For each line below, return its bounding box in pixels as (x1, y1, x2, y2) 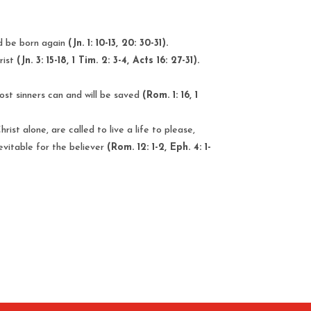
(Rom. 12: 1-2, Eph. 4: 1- (107, 142, 212, 153)
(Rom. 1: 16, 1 (142, 90, 199, 101)
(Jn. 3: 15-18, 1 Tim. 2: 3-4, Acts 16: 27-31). (17, 55, 200, 66)
